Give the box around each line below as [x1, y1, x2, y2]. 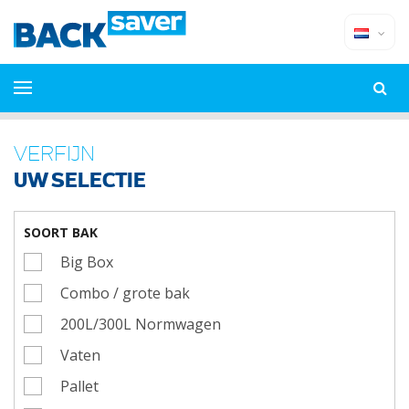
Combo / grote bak [60, 283, 190, 303]
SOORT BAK [24, 224, 98, 241]
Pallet [60, 376, 99, 396]
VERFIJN [14, 142, 95, 164]
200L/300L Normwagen [60, 314, 221, 334]
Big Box [60, 252, 113, 272]
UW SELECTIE [14, 168, 146, 191]
